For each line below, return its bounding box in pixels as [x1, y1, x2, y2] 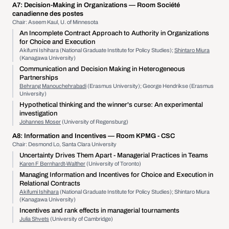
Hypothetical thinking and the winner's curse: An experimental [19, 101, 203, 108]
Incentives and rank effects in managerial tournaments [19, 207, 179, 214]
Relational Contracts [19, 180, 80, 187]
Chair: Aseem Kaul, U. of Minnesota [12, 19, 98, 25]
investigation [19, 110, 57, 117]
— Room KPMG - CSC [108, 132, 175, 140]
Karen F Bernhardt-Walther [19, 161, 85, 167]
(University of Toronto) [85, 161, 141, 167]
